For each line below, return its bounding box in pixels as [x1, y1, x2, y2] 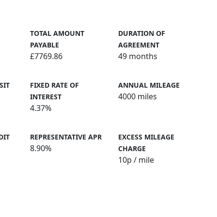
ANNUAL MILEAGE [118, 80, 180, 90]
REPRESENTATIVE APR [30, 132, 102, 141]
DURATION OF [118, 29, 165, 38]
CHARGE [118, 144, 146, 153]
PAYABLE [30, 40, 59, 49]
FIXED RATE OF [30, 80, 79, 90]
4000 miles [118, 91, 157, 102]
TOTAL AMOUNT [30, 29, 84, 38]
